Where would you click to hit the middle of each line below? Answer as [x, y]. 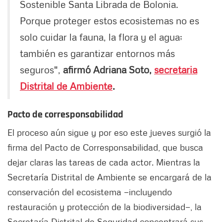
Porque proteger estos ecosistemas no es [110, 21]
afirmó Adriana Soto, [109, 70]
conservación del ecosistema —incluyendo [90, 192]
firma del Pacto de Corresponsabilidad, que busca [105, 147]
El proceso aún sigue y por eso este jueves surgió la [109, 133]
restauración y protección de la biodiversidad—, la [105, 207]
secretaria [176, 70]
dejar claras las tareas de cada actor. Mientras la [104, 162]
